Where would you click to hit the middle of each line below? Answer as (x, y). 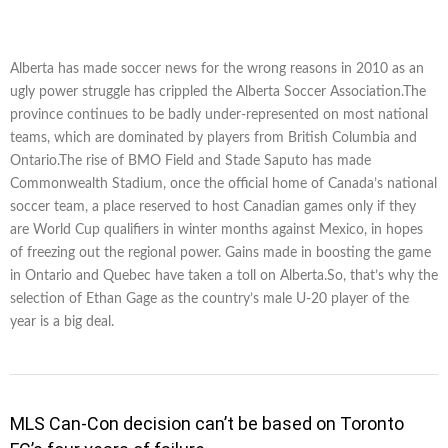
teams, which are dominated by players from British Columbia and (213, 137)
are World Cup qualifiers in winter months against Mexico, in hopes (216, 229)
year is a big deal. (62, 321)
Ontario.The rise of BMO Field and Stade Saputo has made (190, 160)
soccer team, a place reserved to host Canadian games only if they (213, 206)
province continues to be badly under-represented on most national (219, 114)
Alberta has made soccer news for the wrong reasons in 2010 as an (217, 68)
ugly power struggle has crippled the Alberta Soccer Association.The (218, 91)
